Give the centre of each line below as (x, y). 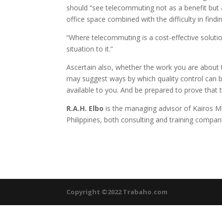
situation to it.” (90, 49)
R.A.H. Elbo (85, 108)
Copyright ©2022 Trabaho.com (117, 192)
